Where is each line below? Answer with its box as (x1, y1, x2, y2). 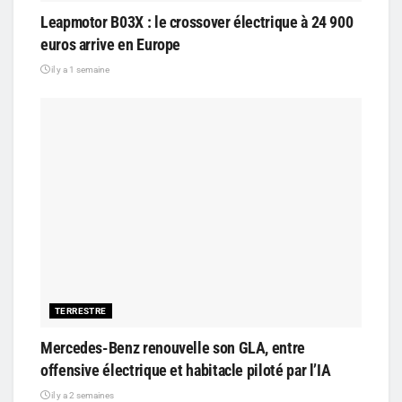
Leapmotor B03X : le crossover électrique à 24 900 (40, 13, 354, 32)
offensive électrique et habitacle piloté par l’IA (40, 361, 331, 380)
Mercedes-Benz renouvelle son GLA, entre (40, 338, 305, 358)
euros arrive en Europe (40, 35, 181, 55)
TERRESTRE (55, 306, 107, 317)
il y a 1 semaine (49, 65, 109, 75)
